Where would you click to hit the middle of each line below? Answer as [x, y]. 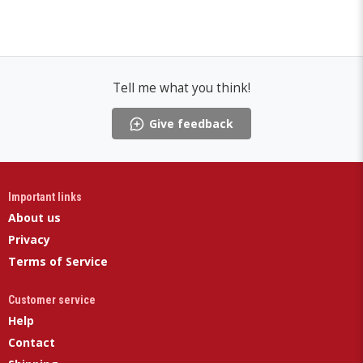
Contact [32, 343]
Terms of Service [58, 262]
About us [34, 218]
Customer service [52, 300]
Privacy [29, 240]
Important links [45, 197]
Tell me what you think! [181, 88]
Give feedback [191, 124]
